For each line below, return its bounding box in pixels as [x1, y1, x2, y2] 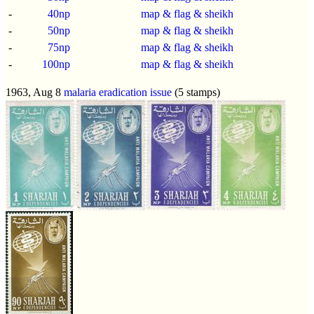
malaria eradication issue [64, 86, 172, 98]
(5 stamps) [172, 86, 220, 98]
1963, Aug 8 [6, 86, 64, 98]
